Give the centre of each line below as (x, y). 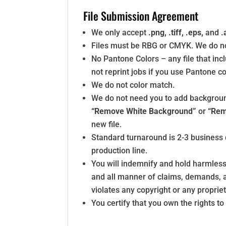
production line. (120, 151)
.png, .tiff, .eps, (176, 33)
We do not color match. (133, 85)
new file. (107, 124)
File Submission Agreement (141, 16)
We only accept (120, 33)
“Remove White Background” (144, 111)
